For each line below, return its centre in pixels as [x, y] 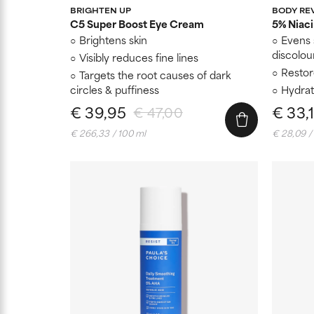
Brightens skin [113, 39]
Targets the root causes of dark [155, 74]
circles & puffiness [115, 89]
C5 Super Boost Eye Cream [137, 23]
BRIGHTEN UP [101, 9]
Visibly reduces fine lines [139, 57]
